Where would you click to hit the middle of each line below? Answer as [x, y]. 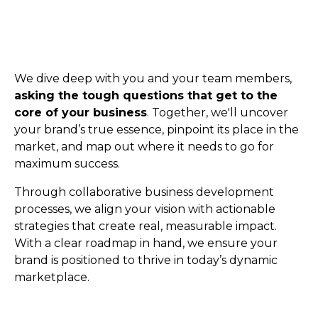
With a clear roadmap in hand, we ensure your [146, 243]
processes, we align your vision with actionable [145, 209]
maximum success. [67, 163]
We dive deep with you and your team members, [153, 78]
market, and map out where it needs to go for [144, 146]
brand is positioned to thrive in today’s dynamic [146, 260]
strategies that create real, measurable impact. [146, 226]
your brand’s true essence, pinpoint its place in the [157, 129]
